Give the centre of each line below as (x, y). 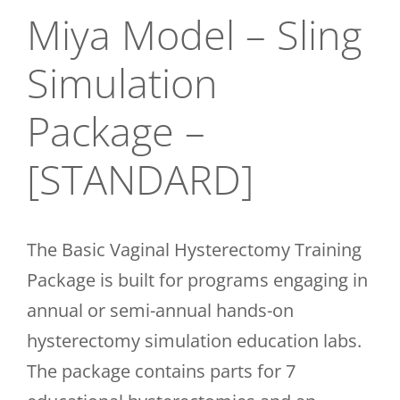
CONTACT (364, 50)
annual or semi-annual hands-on (160, 310)
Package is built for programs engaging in (197, 279)
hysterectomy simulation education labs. (194, 340)
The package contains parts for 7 (161, 371)
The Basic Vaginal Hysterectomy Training (194, 249)
